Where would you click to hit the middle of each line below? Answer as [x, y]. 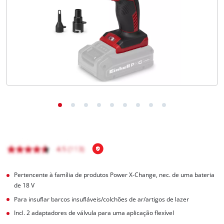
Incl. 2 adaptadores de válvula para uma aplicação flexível [94, 213]
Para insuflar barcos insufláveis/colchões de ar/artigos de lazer [102, 199]
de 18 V [24, 185]
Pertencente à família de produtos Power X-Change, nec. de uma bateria [114, 174]
